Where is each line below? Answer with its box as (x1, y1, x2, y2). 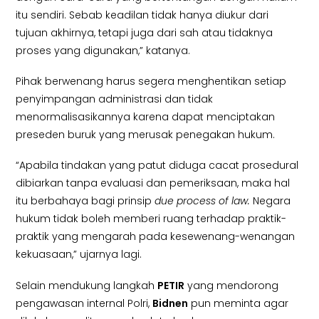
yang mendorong (184, 278, 279, 293)
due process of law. (155, 194, 251, 209)
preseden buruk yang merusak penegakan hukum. (16, 127, 276, 142)
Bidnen (152, 296, 189, 310)
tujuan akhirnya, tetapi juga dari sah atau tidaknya (16, 26, 273, 41)
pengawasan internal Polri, (16, 296, 153, 310)
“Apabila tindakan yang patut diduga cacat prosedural (16, 158, 299, 173)
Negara (250, 194, 291, 209)
